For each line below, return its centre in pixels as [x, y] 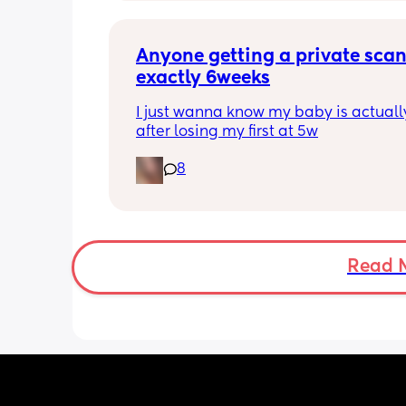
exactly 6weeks [203, 78]
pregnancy [175, 17]
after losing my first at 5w [227, 132]
